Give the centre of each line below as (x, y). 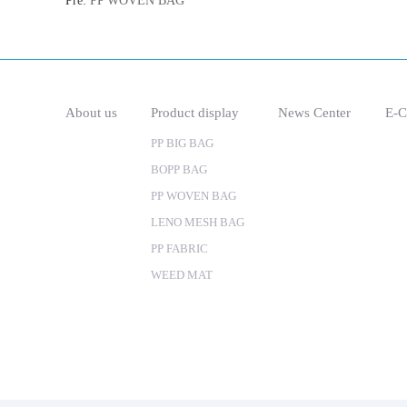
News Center (315, 112)
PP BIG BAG (183, 143)
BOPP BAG (179, 169)
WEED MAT (182, 275)
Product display (195, 112)
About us (91, 112)
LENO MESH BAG (198, 222)
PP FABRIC (180, 248)
